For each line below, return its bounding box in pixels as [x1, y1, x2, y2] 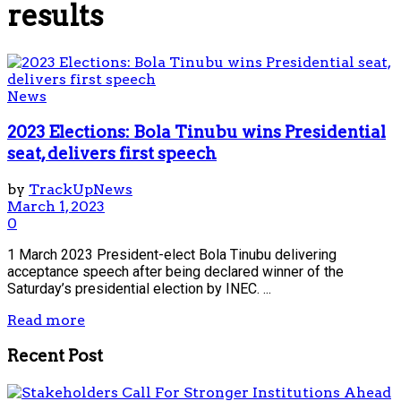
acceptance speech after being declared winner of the [7, 263, 344, 281]
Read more [7, 311, 85, 329]
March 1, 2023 [7, 198, 105, 216]
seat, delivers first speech [7, 142, 217, 164]
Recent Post [7, 346, 103, 367]
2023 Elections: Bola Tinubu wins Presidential [7, 121, 386, 142]
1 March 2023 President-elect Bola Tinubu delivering [7, 246, 337, 264]
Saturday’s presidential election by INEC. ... [7, 280, 271, 298]
